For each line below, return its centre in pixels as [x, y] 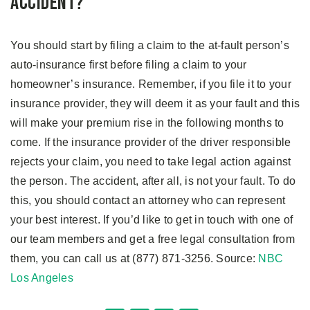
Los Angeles [42, 277]
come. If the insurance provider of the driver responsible [151, 142]
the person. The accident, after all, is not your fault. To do [153, 181]
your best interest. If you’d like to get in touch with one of [152, 219]
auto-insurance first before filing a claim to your [129, 64]
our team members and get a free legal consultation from [153, 239]
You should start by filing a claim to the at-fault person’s [150, 45]
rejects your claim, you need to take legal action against [151, 161]
